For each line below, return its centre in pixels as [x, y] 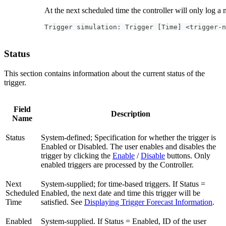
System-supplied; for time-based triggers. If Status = [123, 184]
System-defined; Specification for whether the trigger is [128, 137]
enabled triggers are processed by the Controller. [117, 164]
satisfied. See [63, 202]
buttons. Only [188, 155]
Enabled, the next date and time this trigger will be [121, 193]
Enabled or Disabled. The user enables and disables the [128, 146]
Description [131, 114]
